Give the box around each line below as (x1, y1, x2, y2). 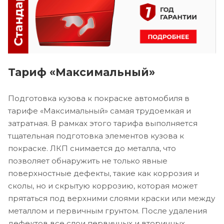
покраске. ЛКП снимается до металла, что (8, 143, 176, 153)
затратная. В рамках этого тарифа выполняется (8, 118, 197, 128)
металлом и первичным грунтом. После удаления (8, 206, 207, 216)
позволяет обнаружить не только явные (8, 156, 167, 166)
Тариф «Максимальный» (8, 65, 155, 79)
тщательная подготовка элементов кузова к (8, 131, 184, 141)
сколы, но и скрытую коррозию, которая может (8, 181, 197, 191)
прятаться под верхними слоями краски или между (8, 193, 215, 203)
